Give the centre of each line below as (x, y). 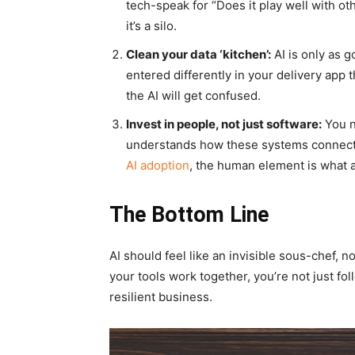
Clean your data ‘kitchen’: (198, 55)
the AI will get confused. (193, 96)
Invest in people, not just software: (224, 124)
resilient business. (161, 297)
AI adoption (158, 166)
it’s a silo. (151, 26)
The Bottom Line (189, 215)
